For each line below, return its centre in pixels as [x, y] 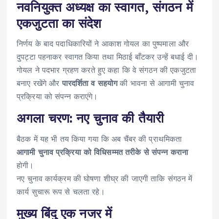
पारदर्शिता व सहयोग [90, 83]
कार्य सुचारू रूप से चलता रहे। [61, 191]
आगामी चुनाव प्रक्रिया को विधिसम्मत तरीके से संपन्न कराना [103, 152]
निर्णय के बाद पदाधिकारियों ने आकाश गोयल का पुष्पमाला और [103, 44]
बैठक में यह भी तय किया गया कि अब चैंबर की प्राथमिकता [99, 139]
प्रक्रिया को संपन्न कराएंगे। [57, 97]
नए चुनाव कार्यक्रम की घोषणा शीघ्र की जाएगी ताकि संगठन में [105, 178]
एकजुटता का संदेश [59, 23]
